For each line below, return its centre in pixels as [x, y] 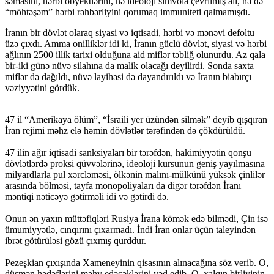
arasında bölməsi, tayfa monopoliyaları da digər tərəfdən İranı [123, 185]
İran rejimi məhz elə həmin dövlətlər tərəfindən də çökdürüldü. [125, 130]
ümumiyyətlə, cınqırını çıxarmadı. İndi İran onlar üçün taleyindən [130, 229]
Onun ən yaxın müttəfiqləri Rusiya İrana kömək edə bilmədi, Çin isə [136, 218]
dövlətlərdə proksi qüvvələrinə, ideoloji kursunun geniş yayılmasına [135, 163]
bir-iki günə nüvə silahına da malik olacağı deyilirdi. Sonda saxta [129, 65]
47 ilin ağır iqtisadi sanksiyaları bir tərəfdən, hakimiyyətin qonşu [128, 152]
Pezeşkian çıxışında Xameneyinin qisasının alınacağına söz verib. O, [137, 262]
